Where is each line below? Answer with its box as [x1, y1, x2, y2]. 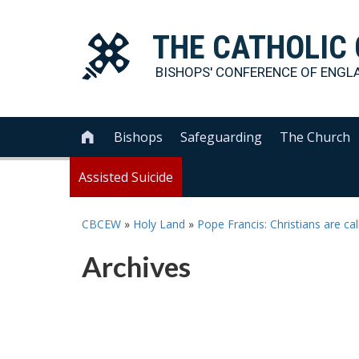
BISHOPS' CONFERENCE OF [155, 64, 321, 80]
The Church [280, 128, 351, 146]
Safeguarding [180, 128, 263, 146]
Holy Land [133, 216, 185, 232]
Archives [82, 249, 191, 283]
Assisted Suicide [79, 168, 173, 186]
